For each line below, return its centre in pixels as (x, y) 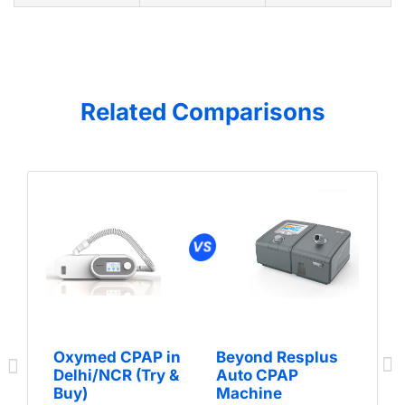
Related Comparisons (202, 112)
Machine (249, 393)
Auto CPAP (257, 375)
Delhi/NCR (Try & (116, 375)
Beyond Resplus (277, 357)
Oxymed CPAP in (117, 357)
